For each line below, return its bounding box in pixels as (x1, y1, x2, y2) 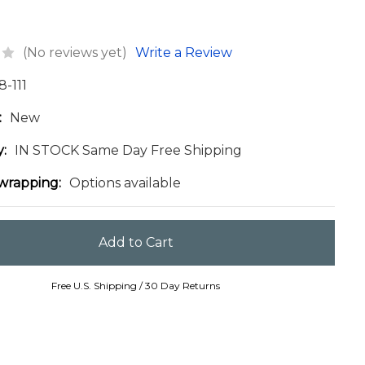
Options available (69, 174, 182, 191)
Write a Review (135, 44, 233, 60)
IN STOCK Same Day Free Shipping (15, 142, 243, 158)
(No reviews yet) (23, 44, 128, 60)
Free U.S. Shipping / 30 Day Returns (51, 279, 221, 292)
